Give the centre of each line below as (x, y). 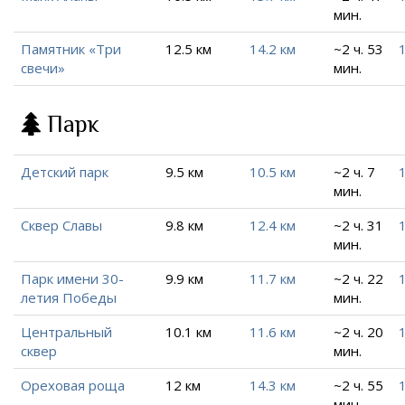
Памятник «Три (71, 49)
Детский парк (65, 172)
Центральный (66, 332)
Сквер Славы (61, 226)
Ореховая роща (73, 386)
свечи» (43, 68)
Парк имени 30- (72, 279)
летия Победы (69, 298)
